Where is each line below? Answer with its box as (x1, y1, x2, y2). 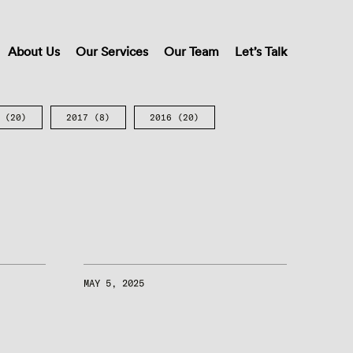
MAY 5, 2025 (84, 277, 144, 290)
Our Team (164, 43, 219, 59)
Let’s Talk (235, 43, 287, 59)
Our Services (76, 43, 148, 59)
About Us (8, 43, 60, 59)
